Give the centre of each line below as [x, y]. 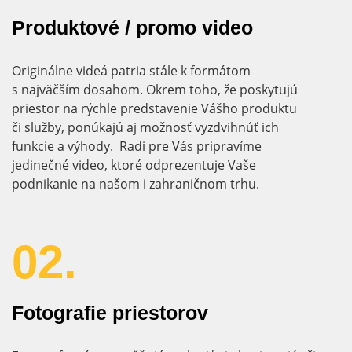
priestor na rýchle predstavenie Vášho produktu [154, 109]
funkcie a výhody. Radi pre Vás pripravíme [137, 147]
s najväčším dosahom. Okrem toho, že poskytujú [155, 90]
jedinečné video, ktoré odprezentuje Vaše [134, 165]
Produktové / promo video [132, 28]
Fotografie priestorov [110, 312]
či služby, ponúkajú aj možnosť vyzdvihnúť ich [145, 128]
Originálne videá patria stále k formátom [131, 71]
